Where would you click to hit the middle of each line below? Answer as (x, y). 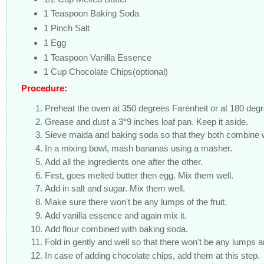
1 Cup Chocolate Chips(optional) (105, 72)
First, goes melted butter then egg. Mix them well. (139, 175)
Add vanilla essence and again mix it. (116, 215)
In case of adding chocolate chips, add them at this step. (152, 255)
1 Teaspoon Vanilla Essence (97, 57)
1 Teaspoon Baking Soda (91, 14)
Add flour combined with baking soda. (116, 229)
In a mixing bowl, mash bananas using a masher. (138, 148)
